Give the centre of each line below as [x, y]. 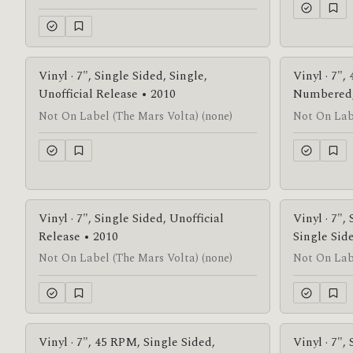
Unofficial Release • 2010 [107, 95]
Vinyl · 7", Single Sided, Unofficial [131, 218]
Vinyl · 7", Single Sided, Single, [123, 76]
